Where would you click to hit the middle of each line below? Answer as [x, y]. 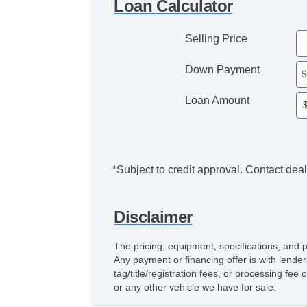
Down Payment [223, 69]
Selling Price [217, 38]
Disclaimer [153, 217]
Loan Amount [218, 100]
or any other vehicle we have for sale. [195, 287]
